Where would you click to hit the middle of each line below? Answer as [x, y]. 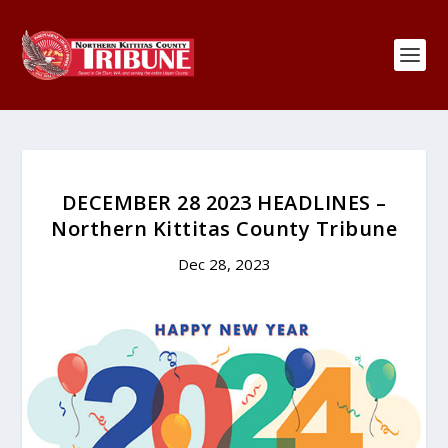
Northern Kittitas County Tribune [224, 228]
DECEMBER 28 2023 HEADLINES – [224, 202]
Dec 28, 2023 [224, 264]
